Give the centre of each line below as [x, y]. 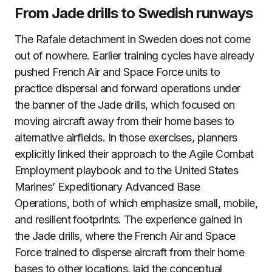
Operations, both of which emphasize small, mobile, [136, 203]
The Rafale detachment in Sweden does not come [133, 39]
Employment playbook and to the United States [127, 170]
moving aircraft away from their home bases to [124, 121]
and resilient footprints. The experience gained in [128, 219]
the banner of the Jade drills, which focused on [125, 105]
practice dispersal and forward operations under [127, 88]
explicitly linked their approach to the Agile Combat [134, 154]
